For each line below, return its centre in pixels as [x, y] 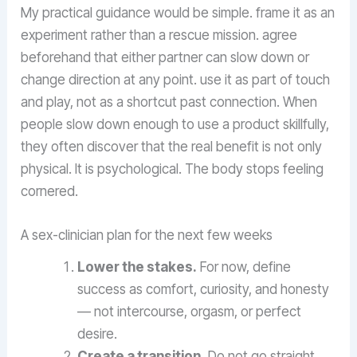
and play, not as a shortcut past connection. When [169, 102]
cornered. [50, 192]
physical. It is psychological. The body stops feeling [173, 169]
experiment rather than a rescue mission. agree [159, 35]
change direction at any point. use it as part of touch [176, 80]
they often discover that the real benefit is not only [172, 147]
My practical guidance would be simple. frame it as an [178, 13]
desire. [98, 334]
